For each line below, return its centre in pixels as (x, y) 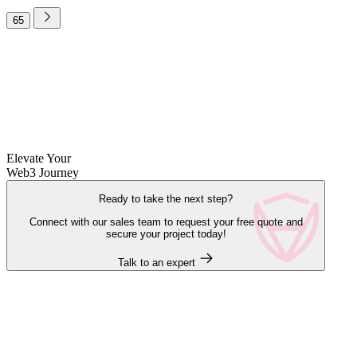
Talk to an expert (156, 263)
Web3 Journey (43, 173)
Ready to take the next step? (166, 199)
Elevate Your (39, 159)
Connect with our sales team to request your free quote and (166, 222)
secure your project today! (166, 233)
